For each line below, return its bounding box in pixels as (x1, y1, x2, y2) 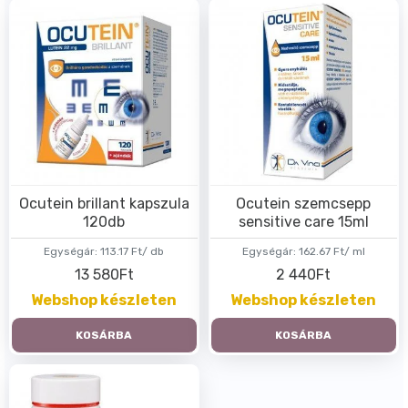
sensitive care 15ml (238, 212, 369, 230)
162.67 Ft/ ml (298, 244, 365, 258)
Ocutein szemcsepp (236, 194, 372, 212)
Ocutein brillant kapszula (18, 194, 189, 212)
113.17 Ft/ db (100, 244, 165, 258)
